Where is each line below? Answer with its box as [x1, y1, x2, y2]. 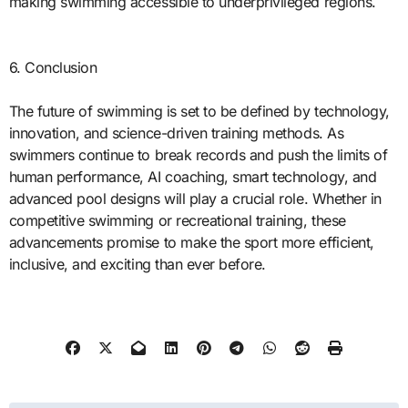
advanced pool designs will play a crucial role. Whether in [8, 189, 382, 208]
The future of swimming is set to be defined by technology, [8, 101, 390, 120]
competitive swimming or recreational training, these [8, 210, 346, 229]
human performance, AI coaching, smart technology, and [8, 167, 377, 186]
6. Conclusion [8, 57, 97, 76]
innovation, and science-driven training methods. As [8, 123, 344, 142]
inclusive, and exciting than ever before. [8, 254, 266, 273]
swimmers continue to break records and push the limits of [8, 145, 388, 164]
